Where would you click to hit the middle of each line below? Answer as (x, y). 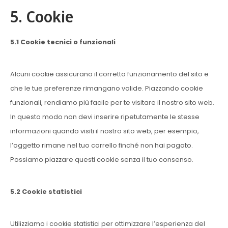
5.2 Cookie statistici (46, 192)
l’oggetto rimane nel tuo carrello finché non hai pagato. (102, 145)
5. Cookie (42, 17)
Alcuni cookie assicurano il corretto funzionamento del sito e (109, 74)
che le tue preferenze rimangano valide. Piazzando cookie (107, 88)
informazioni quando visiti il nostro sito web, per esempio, (105, 131)
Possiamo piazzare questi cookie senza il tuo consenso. (102, 160)
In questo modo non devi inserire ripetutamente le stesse (105, 117)
